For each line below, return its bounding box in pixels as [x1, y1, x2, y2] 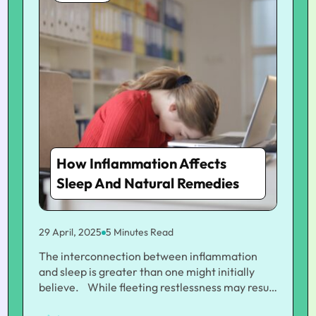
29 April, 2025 [39, 226, 102, 238]
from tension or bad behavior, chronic [39, 296, 226, 310]
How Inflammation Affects [56, 154, 226, 172]
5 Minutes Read [106, 226, 174, 238]
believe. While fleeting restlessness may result [39, 280, 87, 294]
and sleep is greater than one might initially [39, 265, 255, 279]
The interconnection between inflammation [39, 249, 257, 263]
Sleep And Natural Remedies [56, 174, 239, 192]
